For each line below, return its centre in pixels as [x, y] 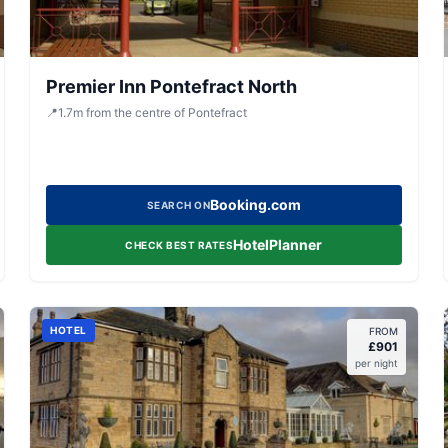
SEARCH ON [178, 205]
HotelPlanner [278, 244]
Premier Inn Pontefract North [172, 86]
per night [376, 363]
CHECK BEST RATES [179, 245]
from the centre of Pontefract [167, 112]
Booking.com [256, 204]
